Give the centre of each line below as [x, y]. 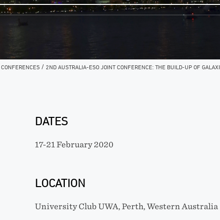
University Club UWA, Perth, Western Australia [126, 206]
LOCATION [60, 183]
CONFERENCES [20, 67]
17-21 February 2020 [74, 145]
